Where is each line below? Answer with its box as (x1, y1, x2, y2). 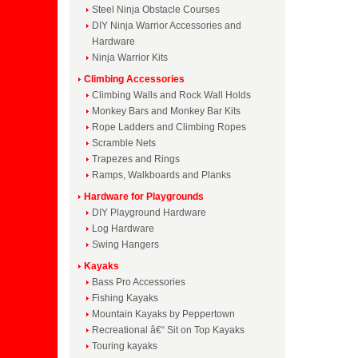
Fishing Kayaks (92, 292, 158, 304)
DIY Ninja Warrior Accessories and (92, 20, 241, 31)
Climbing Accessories (84, 74, 185, 85)
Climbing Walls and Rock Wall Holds (92, 89, 251, 101)
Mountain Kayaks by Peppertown (92, 308, 235, 320)
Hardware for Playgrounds (84, 191, 204, 202)
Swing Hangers (92, 239, 159, 250)
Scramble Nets (92, 137, 156, 149)
